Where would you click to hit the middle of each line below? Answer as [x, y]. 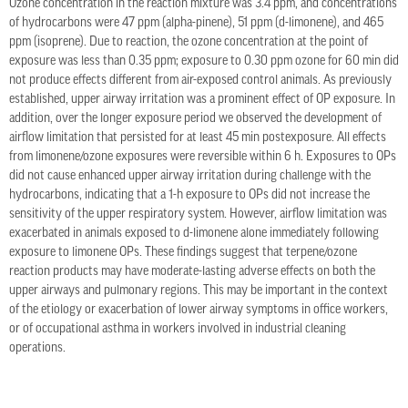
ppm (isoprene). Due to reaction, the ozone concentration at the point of [189, 43]
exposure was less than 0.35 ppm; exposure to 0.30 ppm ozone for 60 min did [204, 62]
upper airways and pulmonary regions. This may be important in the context [199, 291]
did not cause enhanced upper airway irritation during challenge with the [190, 177]
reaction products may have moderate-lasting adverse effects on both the [192, 272]
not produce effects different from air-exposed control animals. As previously [200, 81]
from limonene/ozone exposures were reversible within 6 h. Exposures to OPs [203, 158]
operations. [37, 349]
